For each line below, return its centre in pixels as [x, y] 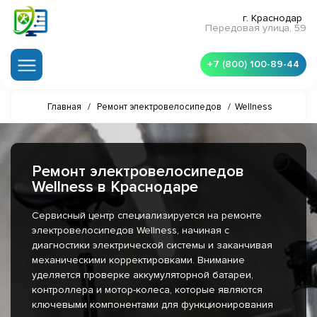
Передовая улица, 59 [256, 28]
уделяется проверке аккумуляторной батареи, [143, 275]
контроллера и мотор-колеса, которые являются [147, 290]
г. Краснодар [272, 18]
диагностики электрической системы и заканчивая [152, 246]
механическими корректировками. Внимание [138, 260]
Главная [64, 107]
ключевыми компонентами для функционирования [152, 305]
